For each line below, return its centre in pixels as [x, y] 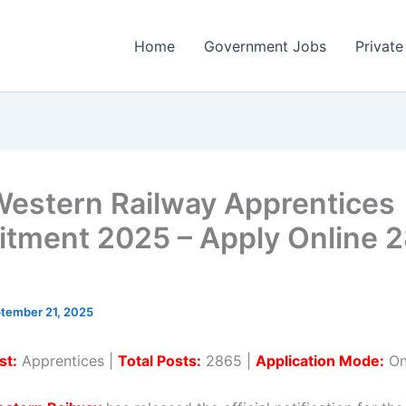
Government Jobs [265, 46]
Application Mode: [320, 361]
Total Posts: [159, 361]
